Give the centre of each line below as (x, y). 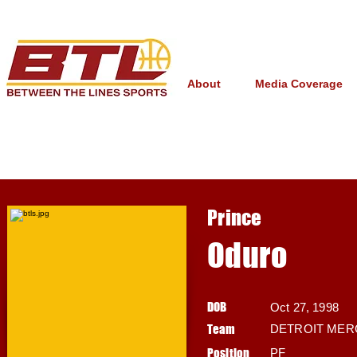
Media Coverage (298, 84)
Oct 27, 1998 (304, 307)
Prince (235, 218)
